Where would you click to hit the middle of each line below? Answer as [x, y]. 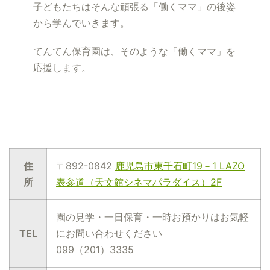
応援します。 [62, 68]
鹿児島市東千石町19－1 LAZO [180, 166]
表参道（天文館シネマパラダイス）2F [139, 182]
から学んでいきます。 [81, 23]
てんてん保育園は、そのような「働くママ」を [134, 52]
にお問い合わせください [109, 234]
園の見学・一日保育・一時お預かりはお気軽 [152, 217]
